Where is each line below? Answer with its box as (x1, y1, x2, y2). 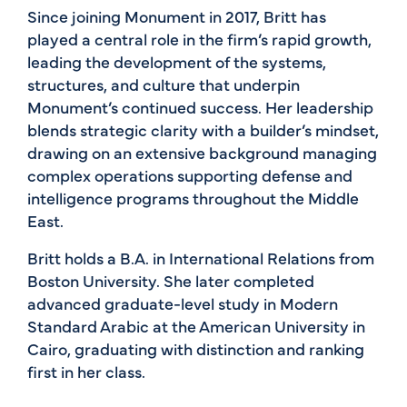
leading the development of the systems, (27, 49, 326, 73)
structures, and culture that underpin (27, 72, 300, 95)
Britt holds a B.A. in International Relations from (27, 245, 374, 269)
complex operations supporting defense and (27, 163, 352, 186)
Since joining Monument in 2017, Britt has (27, 4, 326, 27)
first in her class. (27, 359, 145, 382)
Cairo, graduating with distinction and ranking (27, 336, 364, 360)
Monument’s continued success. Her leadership (27, 94, 373, 118)
